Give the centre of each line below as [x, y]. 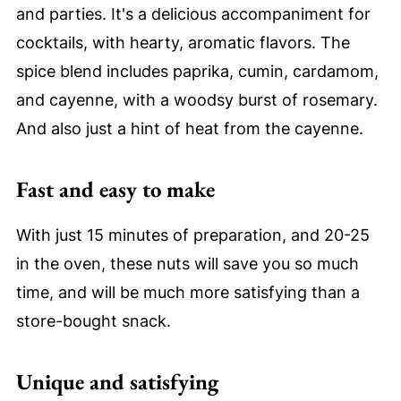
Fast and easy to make [115, 189]
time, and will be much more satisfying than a [188, 293]
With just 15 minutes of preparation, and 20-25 [192, 235]
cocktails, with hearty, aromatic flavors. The [183, 43]
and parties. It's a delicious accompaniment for [193, 14]
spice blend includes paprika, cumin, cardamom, [197, 72]
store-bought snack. [93, 321]
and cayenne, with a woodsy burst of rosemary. [196, 100]
